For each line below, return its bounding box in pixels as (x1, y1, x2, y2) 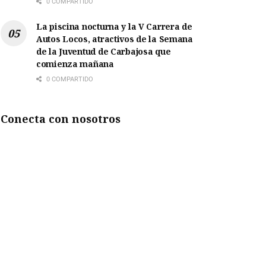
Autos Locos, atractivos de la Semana (36, 33, 193, 45)
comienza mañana (36, 58, 114, 70)
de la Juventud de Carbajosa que (36, 46, 171, 58)
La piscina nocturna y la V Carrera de (36, 21, 192, 33)
